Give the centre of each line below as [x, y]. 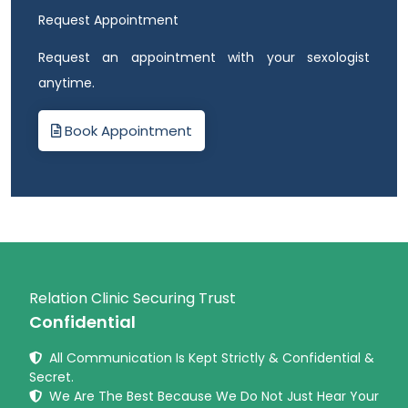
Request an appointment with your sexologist [204, 57]
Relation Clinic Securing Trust [133, 298]
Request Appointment [108, 20]
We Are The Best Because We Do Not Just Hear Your [214, 396]
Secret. [51, 377]
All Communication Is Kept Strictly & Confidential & [212, 357]
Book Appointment [127, 130]
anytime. [66, 82]
